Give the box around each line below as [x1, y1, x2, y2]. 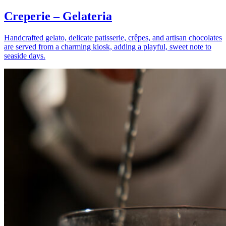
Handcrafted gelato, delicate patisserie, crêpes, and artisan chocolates [4, 33, 222, 42]
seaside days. [4, 51, 45, 61]
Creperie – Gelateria [4, 10, 112, 23]
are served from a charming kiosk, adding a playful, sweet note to [4, 42, 211, 51]
